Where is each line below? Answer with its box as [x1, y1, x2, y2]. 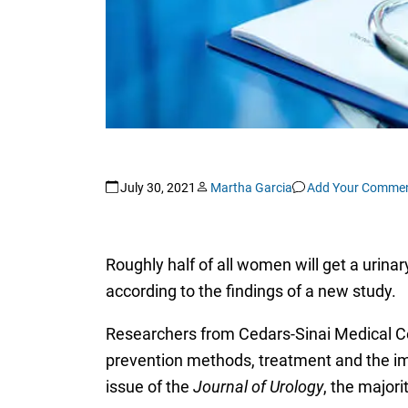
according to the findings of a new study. [105, 280, 396, 301]
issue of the [105, 376, 193, 396]
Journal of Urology [192, 376, 323, 396]
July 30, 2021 [119, 180, 196, 196]
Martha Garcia [209, 180, 292, 196]
